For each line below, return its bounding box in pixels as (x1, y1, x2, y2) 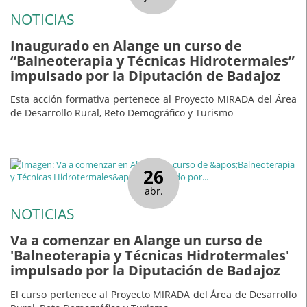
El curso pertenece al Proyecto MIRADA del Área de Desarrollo (10, 287, 297, 301)
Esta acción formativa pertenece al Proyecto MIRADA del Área (10, 93, 297, 106)
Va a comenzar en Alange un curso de (10, 230, 262, 249)
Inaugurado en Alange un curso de (10, 36, 242, 55)
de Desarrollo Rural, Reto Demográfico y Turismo (10, 106, 233, 120)
